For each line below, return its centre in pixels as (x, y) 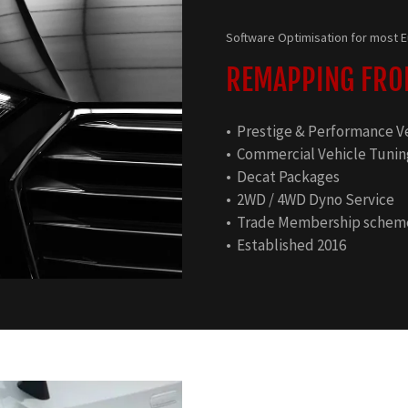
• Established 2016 (286, 245)
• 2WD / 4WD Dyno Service (310, 200)
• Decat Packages (283, 177)
